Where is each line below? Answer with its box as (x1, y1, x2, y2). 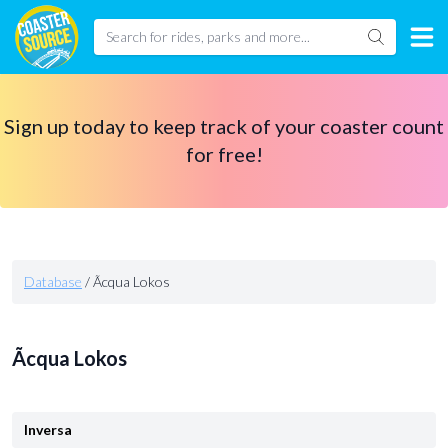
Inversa (24, 421, 72, 438)
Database (24, 273, 82, 290)
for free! (185, 142, 263, 166)
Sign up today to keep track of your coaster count (4, 114, 444, 138)
